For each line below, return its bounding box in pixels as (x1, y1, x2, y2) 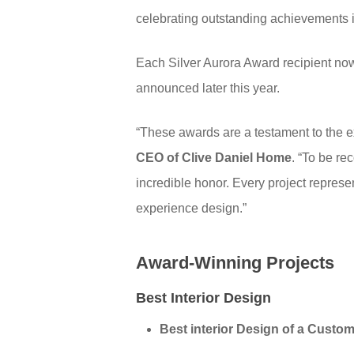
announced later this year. (136, 81, 281, 95)
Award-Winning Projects (136, 253, 335, 273)
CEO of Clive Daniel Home (136, 151, 292, 164)
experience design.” (136, 201, 247, 215)
